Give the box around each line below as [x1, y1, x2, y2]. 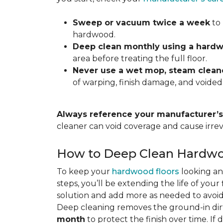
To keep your [57, 167, 112, 176]
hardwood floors [112, 167, 179, 176]
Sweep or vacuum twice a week [73, 18, 210, 27]
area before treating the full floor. [73, 54, 207, 63]
